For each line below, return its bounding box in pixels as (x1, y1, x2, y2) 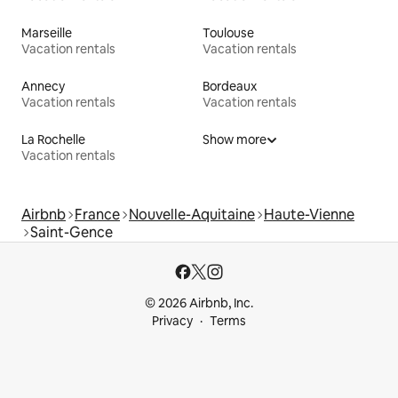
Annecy (21, 77, 65, 94)
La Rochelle (21, 131, 85, 147)
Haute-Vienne (264, 204, 354, 224)
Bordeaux (203, 77, 257, 94)
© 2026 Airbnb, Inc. (145, 295, 253, 311)
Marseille (21, 24, 72, 41)
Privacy (152, 313, 193, 329)
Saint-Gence (30, 222, 113, 242)
